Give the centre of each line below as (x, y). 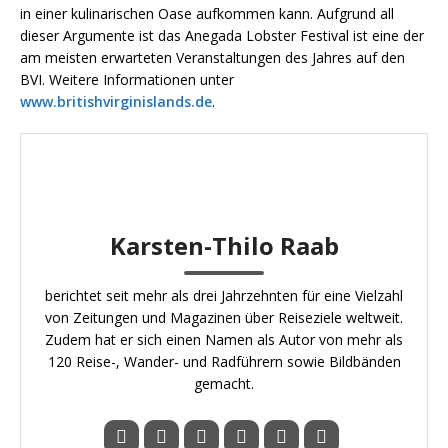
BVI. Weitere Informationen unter (127, 80)
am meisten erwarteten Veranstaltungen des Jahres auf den (212, 58)
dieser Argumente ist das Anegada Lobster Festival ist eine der (222, 36)
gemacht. (224, 384)
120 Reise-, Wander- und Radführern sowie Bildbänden (224, 362)
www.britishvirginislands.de (116, 102)
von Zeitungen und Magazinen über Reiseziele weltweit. (224, 318)
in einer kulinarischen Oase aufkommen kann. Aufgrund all (207, 14)
